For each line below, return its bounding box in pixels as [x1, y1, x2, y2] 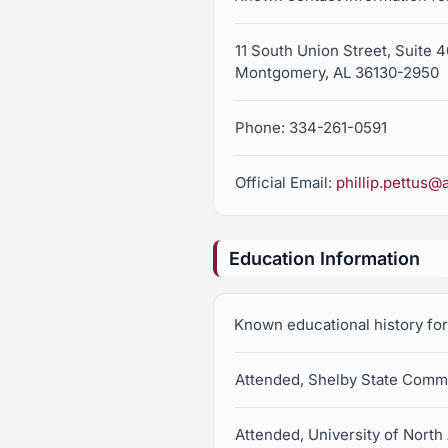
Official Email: [235, 173, 336, 192]
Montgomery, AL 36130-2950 [235, 63, 439, 82]
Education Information [229, 248, 420, 269]
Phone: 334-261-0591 [235, 118, 387, 137]
